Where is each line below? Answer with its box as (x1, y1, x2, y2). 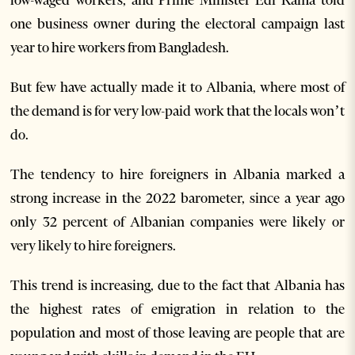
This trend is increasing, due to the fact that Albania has (10, 277, 345, 295)
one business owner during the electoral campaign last (10, 15, 345, 33)
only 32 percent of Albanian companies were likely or (10, 213, 345, 231)
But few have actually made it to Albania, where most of (10, 78, 345, 97)
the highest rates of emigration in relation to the (10, 300, 345, 319)
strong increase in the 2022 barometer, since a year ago (10, 189, 345, 208)
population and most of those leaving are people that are (10, 324, 345, 342)
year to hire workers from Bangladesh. (10, 39, 230, 57)
